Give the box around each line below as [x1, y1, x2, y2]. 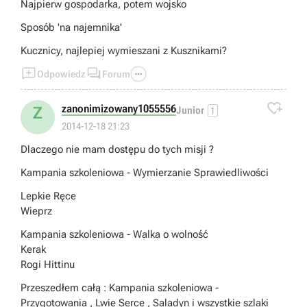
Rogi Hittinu [21, 258, 75, 271]
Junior [176, 103, 204, 116]
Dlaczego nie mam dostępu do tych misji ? [21, 143, 214, 156]
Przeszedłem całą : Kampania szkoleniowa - [21, 282, 219, 295]
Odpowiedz [37, 69, 86, 80]
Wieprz [21, 205, 52, 218]
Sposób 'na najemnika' [21, 21, 122, 34]
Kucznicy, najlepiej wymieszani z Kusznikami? [21, 45, 227, 58]
